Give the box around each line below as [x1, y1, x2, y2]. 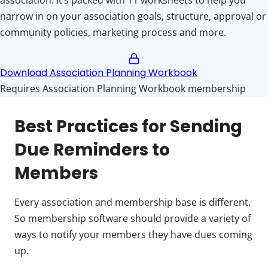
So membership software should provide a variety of [14, 211, 251, 225]
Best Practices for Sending [14, 114, 242, 138]
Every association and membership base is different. [14, 195, 251, 209]
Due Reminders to [14, 138, 170, 162]
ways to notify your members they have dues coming [14, 227, 252, 241]
